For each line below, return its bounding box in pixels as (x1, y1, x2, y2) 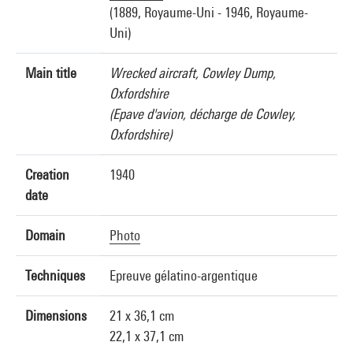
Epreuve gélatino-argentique (110, 267, 258, 284)
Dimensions (25, 307, 87, 324)
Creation (25, 166, 69, 183)
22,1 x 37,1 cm (110, 328, 184, 344)
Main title (25, 65, 76, 81)
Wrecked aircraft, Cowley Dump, (110, 65, 276, 81)
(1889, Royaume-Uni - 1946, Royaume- (110, 4, 308, 20)
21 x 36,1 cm (110, 307, 174, 324)
